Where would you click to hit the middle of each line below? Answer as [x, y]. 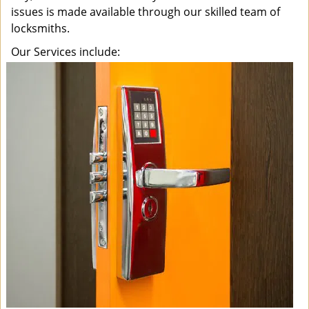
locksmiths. [42, 28]
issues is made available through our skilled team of [146, 12]
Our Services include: [66, 52]
